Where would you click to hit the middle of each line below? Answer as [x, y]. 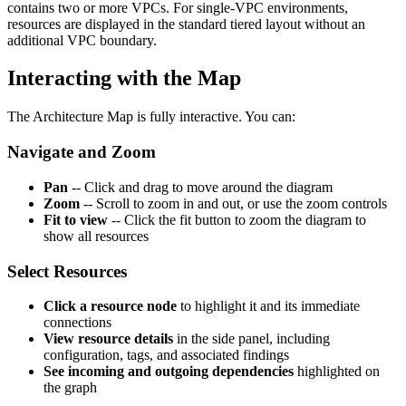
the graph [70, 388]
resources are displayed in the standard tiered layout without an [186, 24]
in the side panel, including [251, 339]
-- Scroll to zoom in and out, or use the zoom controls [233, 203]
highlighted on [337, 372]
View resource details [108, 339]
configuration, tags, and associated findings [166, 355]
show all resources [96, 236]
